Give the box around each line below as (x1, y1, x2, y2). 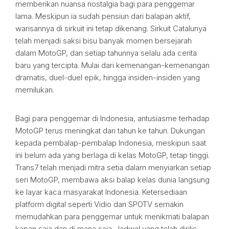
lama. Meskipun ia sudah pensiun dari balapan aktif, (15, 11, 191, 21)
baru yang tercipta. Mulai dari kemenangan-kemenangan (15, 60, 210, 70)
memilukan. (15, 85, 54, 95)
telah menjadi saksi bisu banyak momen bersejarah (15, 36, 192, 45)
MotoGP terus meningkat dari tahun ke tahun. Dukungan (15, 126, 205, 135)
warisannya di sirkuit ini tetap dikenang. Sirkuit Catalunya (15, 24, 207, 33)
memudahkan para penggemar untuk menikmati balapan (15, 212, 209, 221)
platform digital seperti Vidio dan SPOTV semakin (15, 199, 184, 209)
